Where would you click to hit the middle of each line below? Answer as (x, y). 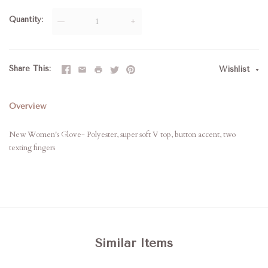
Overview (28, 106)
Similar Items (134, 243)
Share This (29, 68)
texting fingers (32, 148)
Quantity (25, 19)
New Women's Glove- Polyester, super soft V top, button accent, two (122, 135)
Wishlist (236, 69)
